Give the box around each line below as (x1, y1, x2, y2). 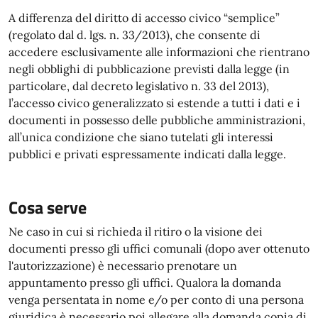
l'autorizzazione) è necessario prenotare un (9, 258, 237, 273)
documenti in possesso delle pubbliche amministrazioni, (9, 113, 305, 127)
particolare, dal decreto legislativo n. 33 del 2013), (9, 79, 269, 93)
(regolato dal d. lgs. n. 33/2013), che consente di (9, 28, 261, 42)
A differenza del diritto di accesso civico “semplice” (9, 11, 280, 25)
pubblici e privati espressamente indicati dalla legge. (9, 147, 286, 161)
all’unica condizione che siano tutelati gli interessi (9, 130, 273, 144)
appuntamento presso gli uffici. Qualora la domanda (9, 275, 281, 290)
